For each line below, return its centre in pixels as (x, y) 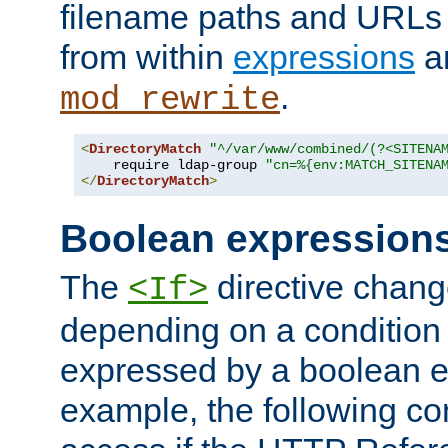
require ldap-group (173, 164)
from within (146, 56)
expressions (324, 56)
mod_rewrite (170, 99)
